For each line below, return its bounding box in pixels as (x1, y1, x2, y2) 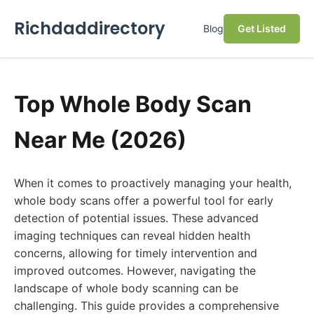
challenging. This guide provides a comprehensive (14, 299, 279, 313)
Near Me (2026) (14, 126, 186, 153)
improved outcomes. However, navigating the (14, 264, 256, 278)
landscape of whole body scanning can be (14, 281, 238, 295)
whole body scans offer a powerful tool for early (14, 193, 273, 207)
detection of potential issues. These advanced (14, 211, 259, 225)
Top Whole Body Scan (14, 90, 252, 118)
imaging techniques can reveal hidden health (14, 228, 250, 243)
